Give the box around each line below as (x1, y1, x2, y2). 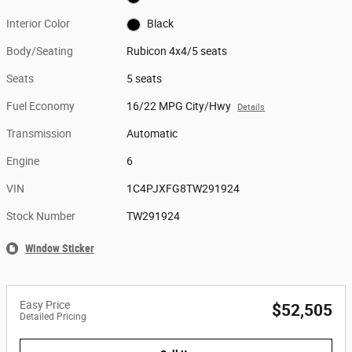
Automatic (126, 127, 178, 140)
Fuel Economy (6, 100, 75, 112)
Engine (6, 155, 39, 167)
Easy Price (20, 299, 70, 311)
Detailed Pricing (20, 311, 86, 322)
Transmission (6, 127, 71, 140)
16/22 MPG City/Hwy (126, 100, 232, 112)
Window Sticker (25, 242, 94, 255)
